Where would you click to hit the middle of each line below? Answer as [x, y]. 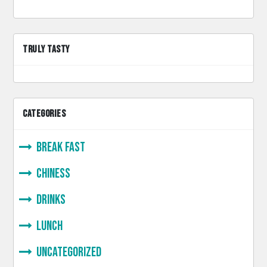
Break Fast [61, 147]
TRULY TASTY [46, 49]
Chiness [53, 173]
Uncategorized [69, 252]
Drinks [51, 200]
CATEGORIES [44, 114]
